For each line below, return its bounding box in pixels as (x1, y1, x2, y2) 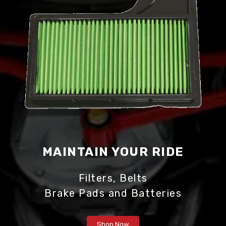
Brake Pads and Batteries (44, 187, 182, 200)
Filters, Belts (78, 172, 148, 185)
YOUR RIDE (108, 145, 184, 159)
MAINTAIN (42, 145, 109, 159)
